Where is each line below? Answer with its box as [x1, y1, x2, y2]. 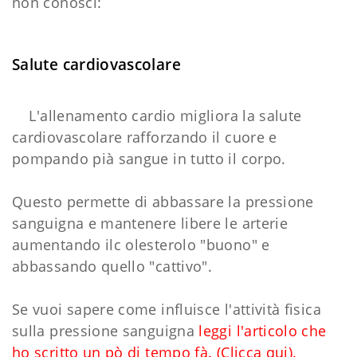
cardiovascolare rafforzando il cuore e [12, 127, 277, 147]
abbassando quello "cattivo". [12, 257, 213, 277]
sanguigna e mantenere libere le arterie [12, 214, 288, 233]
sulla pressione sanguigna [12, 321, 194, 341]
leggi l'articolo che [194, 321, 327, 341]
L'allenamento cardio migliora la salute [12, 106, 302, 126]
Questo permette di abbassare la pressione [12, 192, 314, 212]
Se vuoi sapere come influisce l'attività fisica [12, 300, 321, 320]
